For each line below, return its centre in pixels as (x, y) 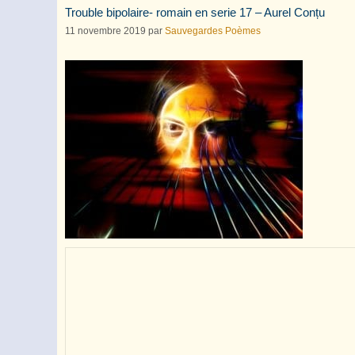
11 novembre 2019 (105, 31)
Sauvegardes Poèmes (213, 31)
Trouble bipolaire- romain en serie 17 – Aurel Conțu (195, 12)
